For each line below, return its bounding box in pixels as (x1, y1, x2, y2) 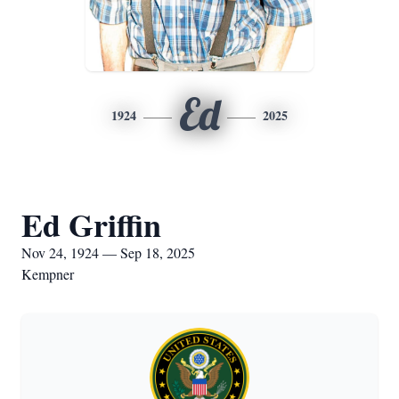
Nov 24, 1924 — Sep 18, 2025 (21, 243, 195, 262)
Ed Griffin (21, 201, 161, 248)
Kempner (21, 265, 74, 283)
